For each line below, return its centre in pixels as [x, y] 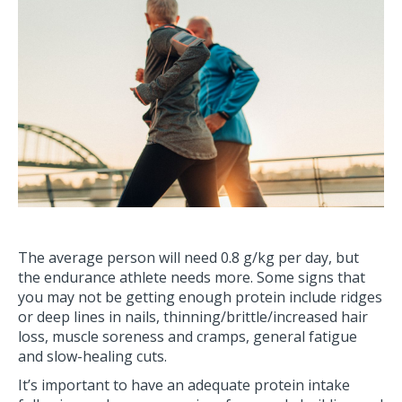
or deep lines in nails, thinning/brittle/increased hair [193, 316]
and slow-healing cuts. [92, 356]
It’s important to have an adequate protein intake [184, 385]
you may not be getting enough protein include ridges [200, 297]
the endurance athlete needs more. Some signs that [192, 277]
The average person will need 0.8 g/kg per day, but [188, 257]
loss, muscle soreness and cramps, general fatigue [188, 336]
